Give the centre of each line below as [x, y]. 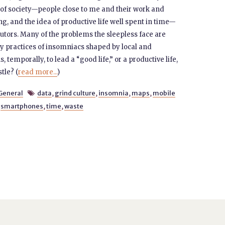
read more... [37, 72]
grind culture [75, 93]
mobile [164, 93]
